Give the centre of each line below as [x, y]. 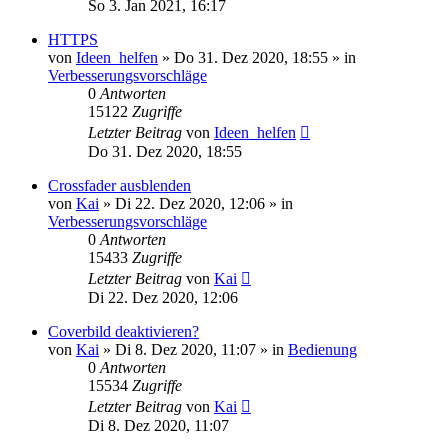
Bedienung [322, 349]
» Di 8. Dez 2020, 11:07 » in [193, 349]
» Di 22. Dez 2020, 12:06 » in [196, 203]
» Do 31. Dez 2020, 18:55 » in [257, 57]
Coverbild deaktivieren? [123, 331]
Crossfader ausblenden [119, 185]
